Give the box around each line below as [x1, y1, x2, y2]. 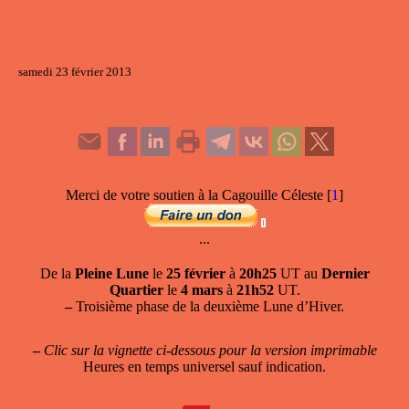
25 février [165, 266, 225, 281]
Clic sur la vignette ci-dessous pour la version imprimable [43, 342, 377, 358]
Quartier [109, 282, 163, 298]
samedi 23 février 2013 [18, 65, 131, 79]
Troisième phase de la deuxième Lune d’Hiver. [72, 299, 344, 314]
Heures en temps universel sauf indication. [83, 359, 326, 374]
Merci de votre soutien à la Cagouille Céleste [66, 187, 323, 203]
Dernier [320, 266, 370, 281]
